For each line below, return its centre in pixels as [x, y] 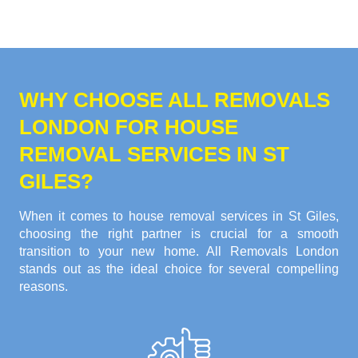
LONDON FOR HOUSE [129, 127]
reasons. [44, 287]
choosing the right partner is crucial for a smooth [179, 234]
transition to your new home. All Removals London [179, 252]
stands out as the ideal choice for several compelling [179, 269]
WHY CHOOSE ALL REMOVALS [175, 100]
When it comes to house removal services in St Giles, [179, 217]
